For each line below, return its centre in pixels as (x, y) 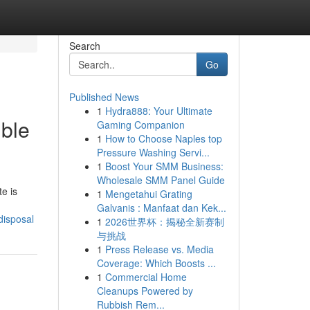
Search (84, 46)
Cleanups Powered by (145, 291)
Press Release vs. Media (159, 249)
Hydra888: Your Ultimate (158, 111)
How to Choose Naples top (163, 138)
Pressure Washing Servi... (153, 152)
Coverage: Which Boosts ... (156, 263)
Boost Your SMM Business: (164, 166)
